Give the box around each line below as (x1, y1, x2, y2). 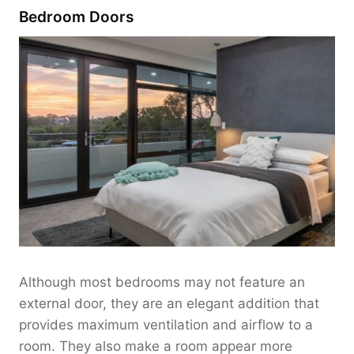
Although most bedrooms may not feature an (19, 273, 305, 290)
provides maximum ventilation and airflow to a (19, 316, 313, 333)
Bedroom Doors (19, 8, 134, 27)
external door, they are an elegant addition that (19, 295, 319, 311)
